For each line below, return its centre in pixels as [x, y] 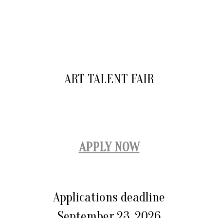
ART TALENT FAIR [109, 79]
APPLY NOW [109, 147]
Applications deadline [109, 197]
